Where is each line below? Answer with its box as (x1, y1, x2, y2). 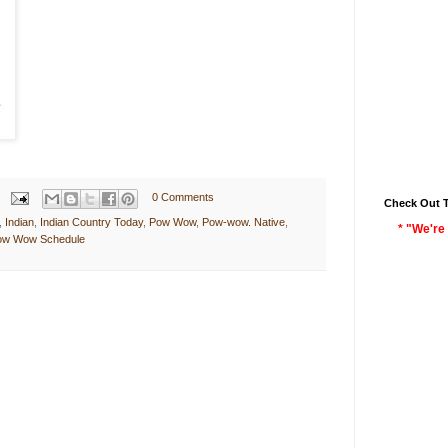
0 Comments (151, 191, 214, 204)
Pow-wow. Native (202, 215, 285, 228)
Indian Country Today (40, 215, 143, 228)
